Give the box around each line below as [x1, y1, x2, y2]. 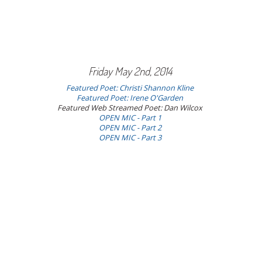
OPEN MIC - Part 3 [98, 133, 161, 142]
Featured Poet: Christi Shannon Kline [66, 83, 194, 92]
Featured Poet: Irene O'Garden [77, 93, 184, 102]
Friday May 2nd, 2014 [88, 63, 172, 78]
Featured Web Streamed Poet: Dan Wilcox [57, 103, 203, 112]
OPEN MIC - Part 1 [98, 113, 161, 122]
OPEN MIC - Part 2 [98, 123, 161, 132]
